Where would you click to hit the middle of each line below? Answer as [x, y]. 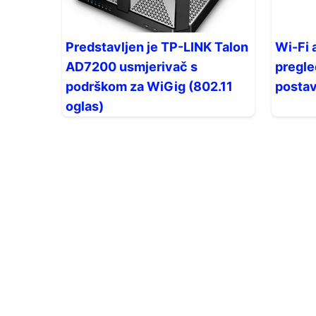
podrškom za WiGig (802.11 [149, 86]
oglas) [85, 106]
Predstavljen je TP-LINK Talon [157, 47]
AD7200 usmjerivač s [132, 67]
